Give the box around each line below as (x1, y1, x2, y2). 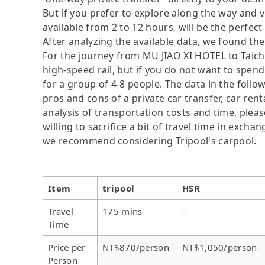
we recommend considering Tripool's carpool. (43, 134, 257, 147)
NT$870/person (102, 241, 169, 253)
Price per (48, 241, 86, 253)
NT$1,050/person (182, 241, 257, 253)
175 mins (102, 205, 143, 217)
